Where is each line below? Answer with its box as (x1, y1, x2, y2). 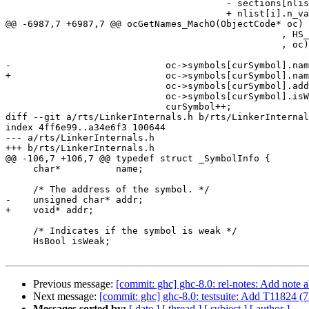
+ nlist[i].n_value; (6, 8, 226, 19)
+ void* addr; (6, 205, 94, 216)
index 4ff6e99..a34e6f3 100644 (6, 122, 166, 133)
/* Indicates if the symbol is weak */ (6, 226, 33, 237)
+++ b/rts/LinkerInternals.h (6, 143, 154, 154)
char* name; (6, 163, 33, 175)
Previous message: (33, 278, 116, 290)
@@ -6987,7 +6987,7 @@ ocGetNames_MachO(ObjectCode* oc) (6, 19, 303, 30)
